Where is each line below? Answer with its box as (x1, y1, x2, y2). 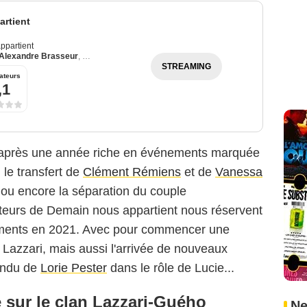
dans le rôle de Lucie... (107, 261, 234, 275)
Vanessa (215, 165, 262, 180)
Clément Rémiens (83, 165, 181, 180)
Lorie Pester (40, 261, 107, 275)
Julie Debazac (82, 51, 137, 62)
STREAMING (162, 62, 212, 72)
